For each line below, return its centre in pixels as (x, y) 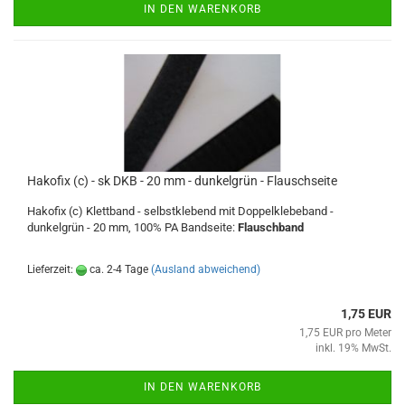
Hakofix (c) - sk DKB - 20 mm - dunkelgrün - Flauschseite (182, 181)
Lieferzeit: (52, 269)
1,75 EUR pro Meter (345, 333)
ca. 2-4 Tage (118, 269)
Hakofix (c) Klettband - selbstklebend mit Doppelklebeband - (180, 211)
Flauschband (271, 227)
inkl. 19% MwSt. (353, 348)
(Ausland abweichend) (206, 269)
